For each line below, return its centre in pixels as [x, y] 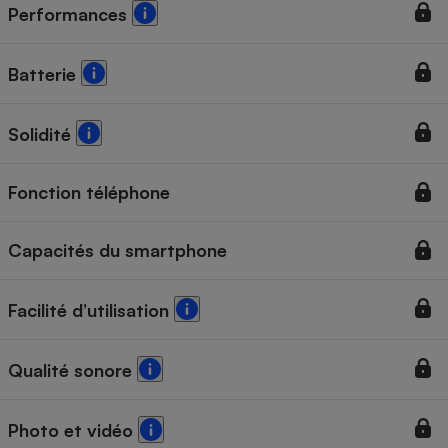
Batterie [44, 74]
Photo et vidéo [73, 430]
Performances [70, 14]
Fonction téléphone [89, 192]
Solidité [42, 134]
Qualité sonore [72, 370]
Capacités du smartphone [117, 250]
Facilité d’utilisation [91, 310]
